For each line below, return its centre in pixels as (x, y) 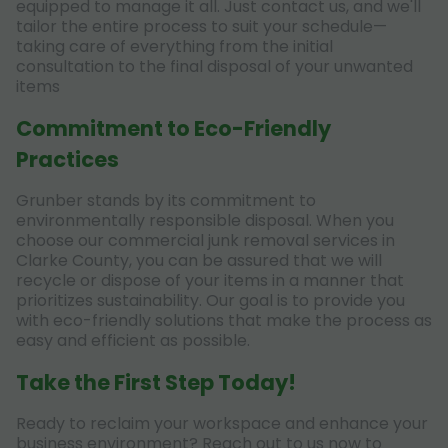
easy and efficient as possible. (133, 340)
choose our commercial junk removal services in (205, 240)
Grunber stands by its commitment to (166, 200)
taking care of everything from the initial (174, 46)
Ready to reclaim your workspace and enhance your (222, 423)
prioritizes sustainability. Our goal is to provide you (210, 300)
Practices (67, 159)
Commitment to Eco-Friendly (173, 128)
